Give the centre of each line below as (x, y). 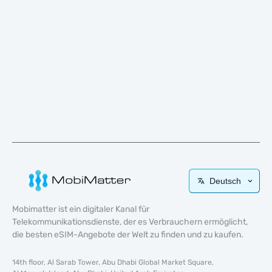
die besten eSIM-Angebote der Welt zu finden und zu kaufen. (128, 235)
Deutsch (225, 181)
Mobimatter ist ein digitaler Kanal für (81, 209)
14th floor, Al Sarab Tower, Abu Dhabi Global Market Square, (113, 262)
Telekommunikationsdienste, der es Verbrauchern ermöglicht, (130, 222)
